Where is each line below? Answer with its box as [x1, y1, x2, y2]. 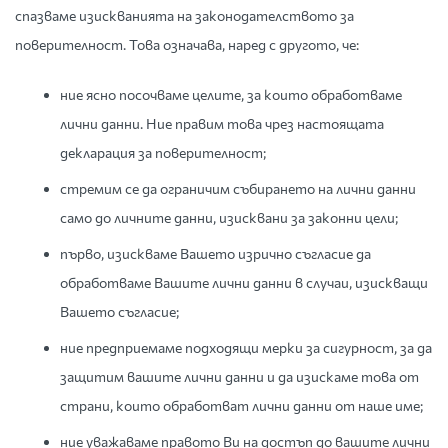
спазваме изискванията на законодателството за [15, 7, 354, 24]
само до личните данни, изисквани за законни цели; [60, 209, 398, 226]
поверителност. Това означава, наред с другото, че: [15, 36, 359, 53]
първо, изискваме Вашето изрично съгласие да [60, 245, 371, 262]
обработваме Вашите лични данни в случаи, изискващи [60, 274, 428, 291]
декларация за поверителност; [60, 144, 266, 161]
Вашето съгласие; [60, 303, 179, 320]
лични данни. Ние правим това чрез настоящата [60, 115, 384, 132]
